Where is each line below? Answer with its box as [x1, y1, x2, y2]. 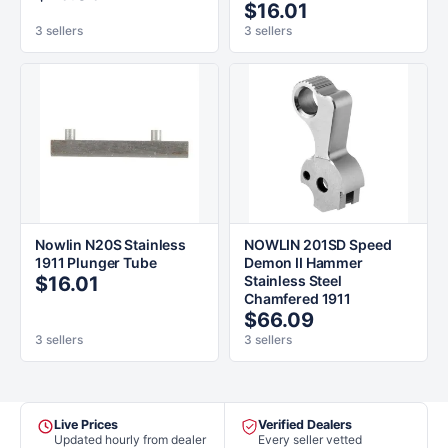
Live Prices [54, 417, 118, 432]
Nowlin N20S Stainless [35, 236, 187, 253]
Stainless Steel [244, 272, 342, 289]
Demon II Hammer [244, 254, 363, 271]
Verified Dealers [258, 417, 352, 432]
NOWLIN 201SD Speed [244, 236, 392, 253]
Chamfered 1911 [244, 290, 352, 307]
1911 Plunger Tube [35, 254, 157, 271]
